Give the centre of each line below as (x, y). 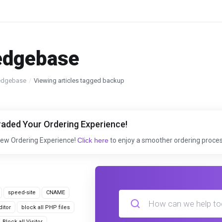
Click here (93, 140)
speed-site (22, 193)
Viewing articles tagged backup (79, 81)
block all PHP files (46, 207)
